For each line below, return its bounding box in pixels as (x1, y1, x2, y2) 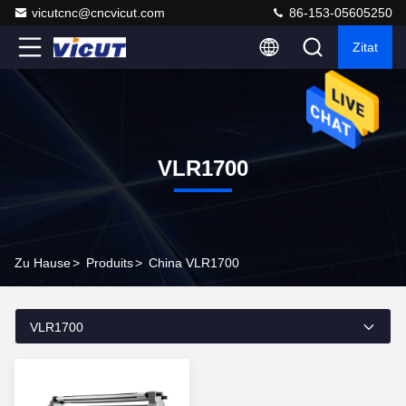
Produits (86, 256, 133, 270)
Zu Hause (14, 256, 71, 270)
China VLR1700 (149, 256, 239, 270)
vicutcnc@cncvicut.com (32, 5, 165, 20)
